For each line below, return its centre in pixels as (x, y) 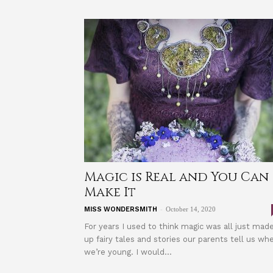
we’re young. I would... (128, 252)
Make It (110, 193)
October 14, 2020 (191, 209)
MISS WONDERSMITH (121, 209)
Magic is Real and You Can (176, 177)
